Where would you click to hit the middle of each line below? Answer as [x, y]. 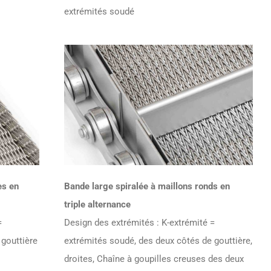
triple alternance [98, 204]
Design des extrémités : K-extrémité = [140, 222]
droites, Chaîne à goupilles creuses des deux [154, 259]
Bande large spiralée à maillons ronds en [147, 186]
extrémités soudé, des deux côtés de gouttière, [158, 240]
